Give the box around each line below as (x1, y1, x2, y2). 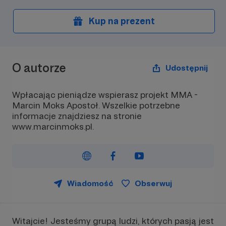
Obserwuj (135, 179, 172, 188)
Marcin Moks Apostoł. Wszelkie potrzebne (12, 100, 180, 110)
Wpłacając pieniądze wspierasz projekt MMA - (12, 89, 198, 100)
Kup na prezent (89, 16, 155, 26)
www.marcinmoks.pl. (12, 121, 94, 132)
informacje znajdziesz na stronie (12, 110, 142, 121)
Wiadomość (67, 179, 114, 188)
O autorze (12, 60, 66, 75)
